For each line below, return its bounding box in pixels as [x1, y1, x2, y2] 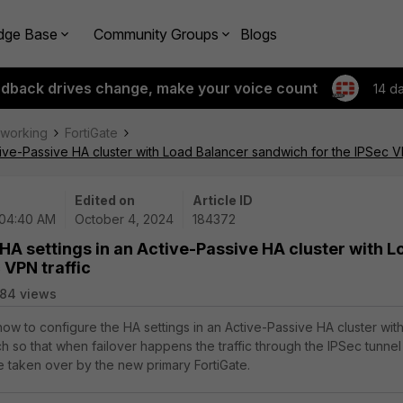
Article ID [193, 193, 253, 208]
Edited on [75, 193, 135, 208]
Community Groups [94, 24, 219, 43]
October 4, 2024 [75, 211, 174, 227]
